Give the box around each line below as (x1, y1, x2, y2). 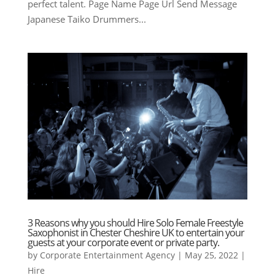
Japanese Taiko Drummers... (27, 13, 146, 26)
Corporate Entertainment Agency (39, 249, 175, 261)
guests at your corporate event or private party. (27, 235, 219, 249)
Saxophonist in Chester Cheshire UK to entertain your (27, 225, 244, 239)
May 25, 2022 (184, 249, 238, 261)
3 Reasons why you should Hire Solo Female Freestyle (27, 215, 243, 230)
